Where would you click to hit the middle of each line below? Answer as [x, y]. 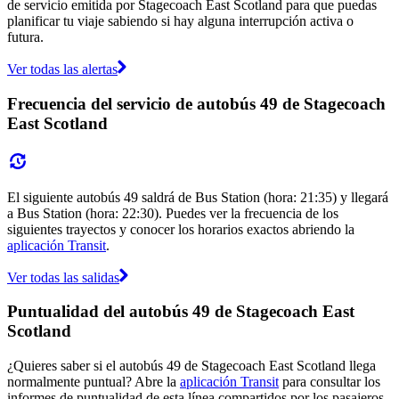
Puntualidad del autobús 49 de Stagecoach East [181, 312]
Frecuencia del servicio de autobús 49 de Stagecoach [196, 103]
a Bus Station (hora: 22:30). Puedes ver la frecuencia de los [173, 213]
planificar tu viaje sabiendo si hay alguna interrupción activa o [180, 21]
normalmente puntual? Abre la [94, 381]
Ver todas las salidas [63, 277]
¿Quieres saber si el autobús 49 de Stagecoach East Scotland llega [191, 365]
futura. [25, 37]
